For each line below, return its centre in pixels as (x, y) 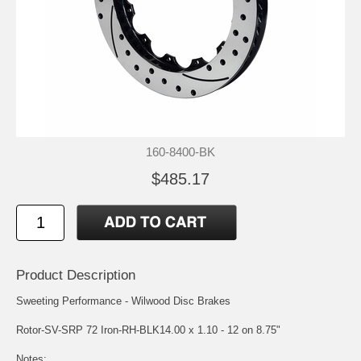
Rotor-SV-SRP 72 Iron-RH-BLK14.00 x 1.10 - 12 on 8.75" (148, 330)
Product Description (76, 275)
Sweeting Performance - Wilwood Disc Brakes (123, 301)
